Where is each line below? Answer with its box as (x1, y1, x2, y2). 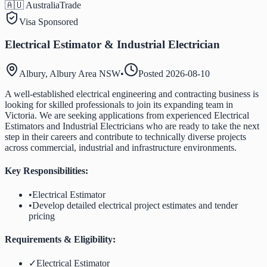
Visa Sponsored (19, 16, 78, 27)
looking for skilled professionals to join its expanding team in (5, 100, 233, 110)
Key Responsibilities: (5, 166, 88, 176)
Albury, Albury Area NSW (19, 69, 120, 79)
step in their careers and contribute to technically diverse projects (5, 132, 246, 142)
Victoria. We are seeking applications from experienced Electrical (5, 110, 249, 121)
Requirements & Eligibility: (5, 234, 116, 244)
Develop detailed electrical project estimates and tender (32, 200, 238, 210)
